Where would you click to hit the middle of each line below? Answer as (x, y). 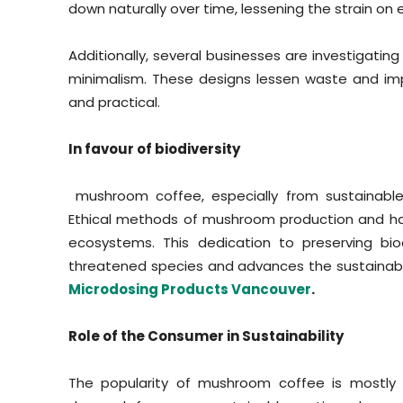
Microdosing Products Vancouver (190, 290)
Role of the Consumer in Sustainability (206, 336)
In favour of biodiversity (154, 149)
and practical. (114, 103)
